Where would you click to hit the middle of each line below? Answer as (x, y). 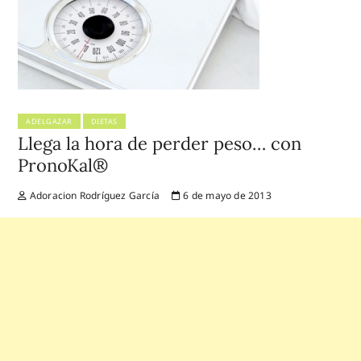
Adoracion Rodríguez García (93, 195)
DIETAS (104, 121)
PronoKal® (63, 165)
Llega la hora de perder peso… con (160, 143)
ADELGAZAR (49, 121)
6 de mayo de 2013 (226, 195)
